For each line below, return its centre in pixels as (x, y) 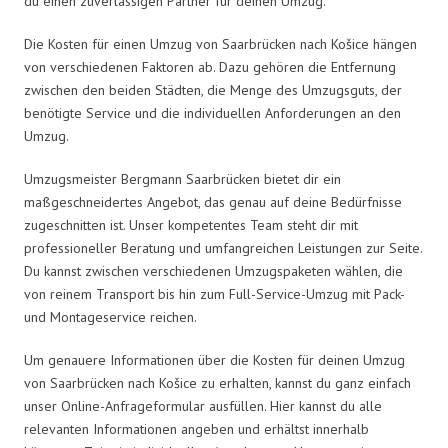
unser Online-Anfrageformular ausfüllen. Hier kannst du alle (203, 405)
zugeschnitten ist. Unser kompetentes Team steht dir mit (191, 224)
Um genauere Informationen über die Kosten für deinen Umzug (214, 359)
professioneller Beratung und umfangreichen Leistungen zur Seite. (223, 247)
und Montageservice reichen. (110, 316)
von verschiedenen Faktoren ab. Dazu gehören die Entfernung (210, 66)
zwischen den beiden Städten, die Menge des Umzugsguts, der (213, 89)
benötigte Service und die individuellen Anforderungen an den (212, 112)
